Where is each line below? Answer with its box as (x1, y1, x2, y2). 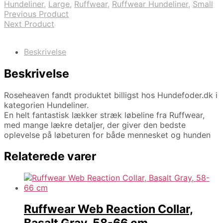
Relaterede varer (4, 149, 96, 163)
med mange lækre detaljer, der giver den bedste (4, 119, 186, 130)
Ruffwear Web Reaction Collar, (24, 202, 193, 217)
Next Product (4, 19, 54, 29)
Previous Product (4, 9, 69, 19)
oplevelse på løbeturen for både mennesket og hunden (4, 129, 211, 140)
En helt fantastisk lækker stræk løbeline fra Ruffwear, (4, 110, 205, 120)
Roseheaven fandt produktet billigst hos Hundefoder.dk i (4, 90, 218, 100)
